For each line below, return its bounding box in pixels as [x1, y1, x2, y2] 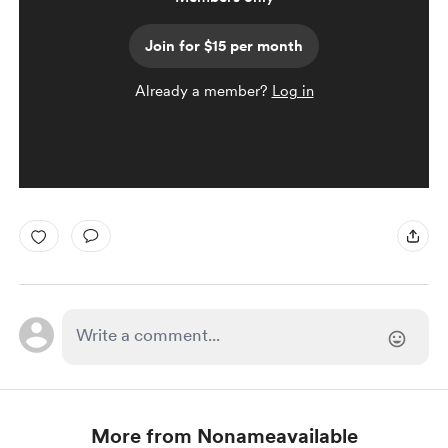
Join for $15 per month [145, 37, 303, 55]
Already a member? [134, 82, 272, 100]
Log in [271, 82, 314, 100]
